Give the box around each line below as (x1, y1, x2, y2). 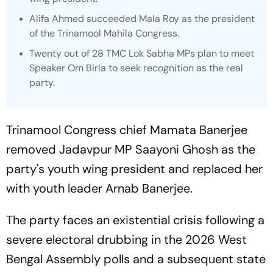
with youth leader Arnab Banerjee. (6, 180, 193, 196)
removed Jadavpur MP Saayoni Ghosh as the (6, 141, 255, 157)
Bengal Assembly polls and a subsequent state (6, 251, 266, 267)
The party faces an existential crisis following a (6, 212, 264, 228)
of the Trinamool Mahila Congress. (29, 27, 179, 40)
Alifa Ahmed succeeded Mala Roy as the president (29, 12, 255, 25)
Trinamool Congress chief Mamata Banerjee (6, 122, 247, 138)
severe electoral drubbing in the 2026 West (6, 232, 247, 247)
